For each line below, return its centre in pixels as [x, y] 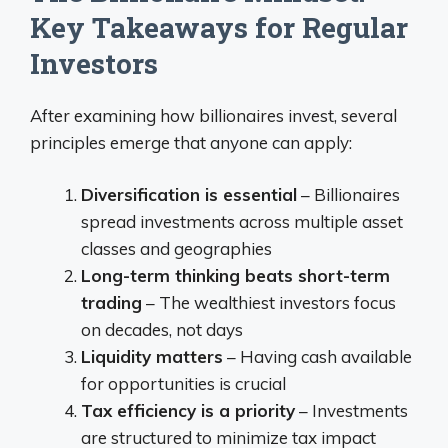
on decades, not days [162, 329]
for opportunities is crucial [183, 383]
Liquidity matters [152, 356]
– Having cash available [317, 356]
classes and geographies [176, 248]
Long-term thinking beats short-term [235, 275]
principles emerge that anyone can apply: [191, 142]
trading [111, 302]
